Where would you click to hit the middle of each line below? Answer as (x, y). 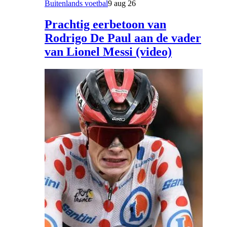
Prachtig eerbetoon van (105, 25)
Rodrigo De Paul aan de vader (123, 38)
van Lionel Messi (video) (108, 52)
